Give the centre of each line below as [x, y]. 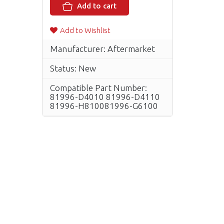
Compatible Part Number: [98, 88]
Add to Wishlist [85, 30]
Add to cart [96, 6]
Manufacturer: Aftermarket [102, 49]
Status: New [73, 68]
